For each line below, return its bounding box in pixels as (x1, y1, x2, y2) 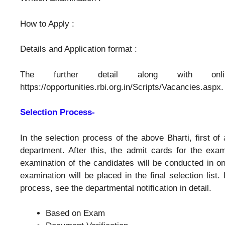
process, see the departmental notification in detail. (20, 183, 211, 193)
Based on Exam (46, 208, 105, 218)
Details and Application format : (20, 44, 137, 54)
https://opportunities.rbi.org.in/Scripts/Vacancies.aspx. (20, 82, 223, 92)
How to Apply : (20, 19, 74, 29)
